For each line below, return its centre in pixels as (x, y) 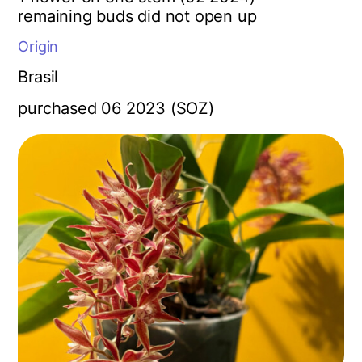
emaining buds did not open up (140, 16)
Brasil (38, 76)
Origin (38, 46)
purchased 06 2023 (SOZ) (116, 108)
